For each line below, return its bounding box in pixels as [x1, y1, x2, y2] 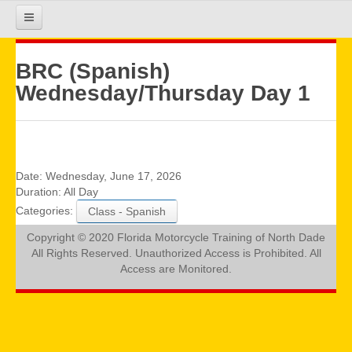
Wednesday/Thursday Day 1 [16, 81, 310, 105]
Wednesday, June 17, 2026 [42, 170, 181, 182]
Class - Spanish [88, 205, 166, 218]
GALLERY [145, 259, 207, 274]
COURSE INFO [130, 106, 222, 121]
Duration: [16, 185, 61, 198]
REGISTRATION [126, 157, 225, 172]
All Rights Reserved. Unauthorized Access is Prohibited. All [31, 247, 321, 259]
